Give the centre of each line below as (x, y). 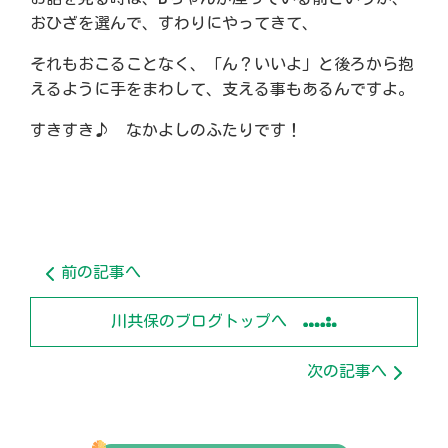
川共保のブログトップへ (199, 321)
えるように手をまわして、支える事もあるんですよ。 (222, 89)
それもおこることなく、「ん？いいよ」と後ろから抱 (222, 64)
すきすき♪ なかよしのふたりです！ (166, 130)
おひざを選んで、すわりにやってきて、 (174, 23)
